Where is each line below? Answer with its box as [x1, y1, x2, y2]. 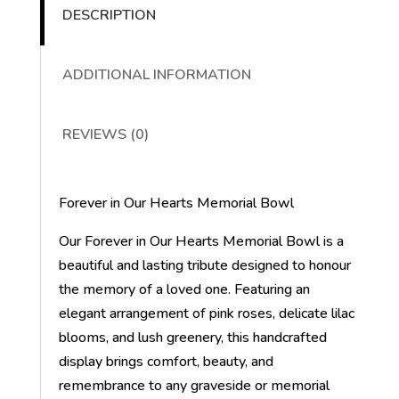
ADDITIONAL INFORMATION [61, 65, 251, 85]
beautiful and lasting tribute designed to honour [58, 256, 351, 276]
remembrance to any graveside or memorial [58, 376, 330, 396]
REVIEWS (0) [61, 125, 149, 145]
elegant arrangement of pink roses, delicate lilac [58, 304, 354, 324]
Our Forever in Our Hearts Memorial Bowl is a [58, 232, 344, 252]
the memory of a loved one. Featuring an [58, 280, 310, 300]
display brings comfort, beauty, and [58, 352, 273, 372]
